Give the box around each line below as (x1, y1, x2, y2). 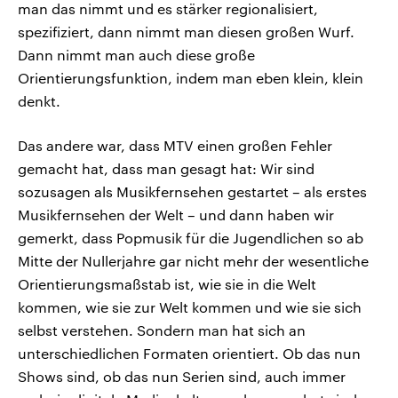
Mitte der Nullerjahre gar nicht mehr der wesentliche (18, 252, 369, 270)
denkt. (18, 92, 60, 110)
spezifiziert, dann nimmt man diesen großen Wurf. (18, 23, 354, 41)
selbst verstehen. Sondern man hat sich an (18, 322, 306, 339)
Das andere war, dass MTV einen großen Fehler (18, 137, 332, 155)
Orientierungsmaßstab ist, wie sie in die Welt (18, 275, 316, 293)
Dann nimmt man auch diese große (18, 46, 255, 64)
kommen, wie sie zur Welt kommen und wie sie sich (18, 298, 362, 316)
